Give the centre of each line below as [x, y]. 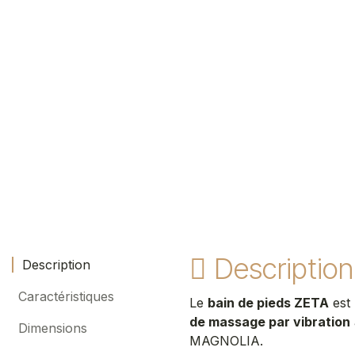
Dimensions [51, 328]
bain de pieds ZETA [268, 303]
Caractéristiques [64, 296]
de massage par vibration [270, 322]
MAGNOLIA [225, 341]
